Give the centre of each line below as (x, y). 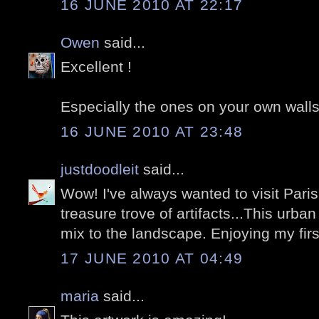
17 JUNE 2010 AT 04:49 (152, 258)
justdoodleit (100, 169)
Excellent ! (96, 67)
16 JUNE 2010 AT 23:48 (152, 131)
